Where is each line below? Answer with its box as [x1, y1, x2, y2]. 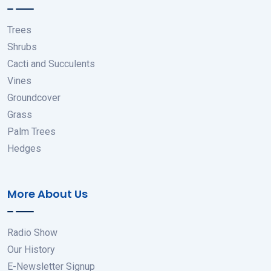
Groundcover [7, 92, 60, 104]
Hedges [7, 143, 41, 155]
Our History [7, 244, 55, 256]
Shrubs [7, 41, 37, 53]
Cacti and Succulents [7, 58, 95, 70]
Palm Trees [7, 126, 56, 138]
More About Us [7, 186, 88, 202]
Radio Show [7, 227, 57, 239]
